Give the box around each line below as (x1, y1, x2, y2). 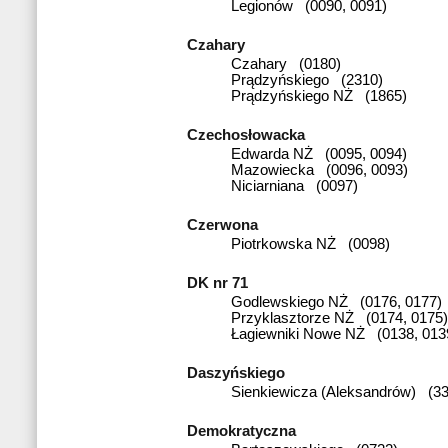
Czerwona (187, 216, 266, 233)
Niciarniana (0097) (231, 177, 358, 194)
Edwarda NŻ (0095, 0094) (231, 145, 407, 162)
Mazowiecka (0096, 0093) (231, 161, 408, 178)
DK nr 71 (187, 274, 256, 291)
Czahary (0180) (231, 55, 341, 72)
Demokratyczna (187, 422, 304, 439)
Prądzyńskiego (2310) (231, 71, 383, 88)
